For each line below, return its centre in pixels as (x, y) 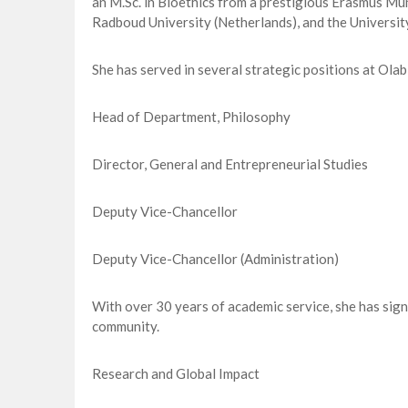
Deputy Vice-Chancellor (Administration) (215, 259)
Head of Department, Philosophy (191, 117)
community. (125, 326)
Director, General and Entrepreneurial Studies (229, 164)
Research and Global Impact (175, 374)
